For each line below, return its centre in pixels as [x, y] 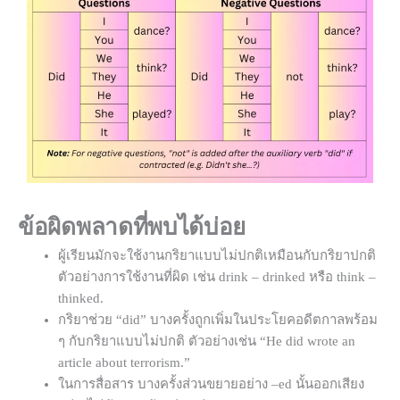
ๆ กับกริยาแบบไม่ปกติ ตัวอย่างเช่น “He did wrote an [207, 341]
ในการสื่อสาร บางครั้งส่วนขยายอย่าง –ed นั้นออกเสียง [211, 383]
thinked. [81, 298]
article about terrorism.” [124, 362]
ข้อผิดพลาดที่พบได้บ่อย [132, 227]
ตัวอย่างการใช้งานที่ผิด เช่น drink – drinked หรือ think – [217, 276]
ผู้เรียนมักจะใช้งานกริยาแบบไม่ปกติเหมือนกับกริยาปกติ [217, 255]
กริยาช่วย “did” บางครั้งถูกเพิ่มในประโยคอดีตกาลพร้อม [218, 319]
